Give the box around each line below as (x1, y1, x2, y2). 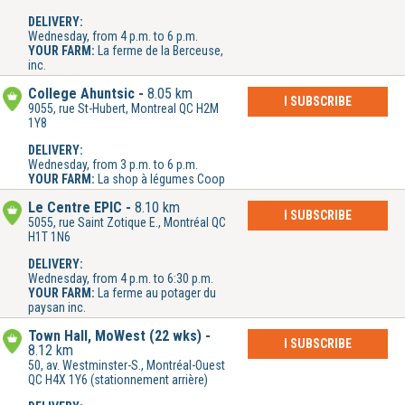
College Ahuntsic (28, 85, 135, 103)
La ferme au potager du (98, 286, 216, 301)
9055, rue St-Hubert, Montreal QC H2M (28, 101, 219, 117)
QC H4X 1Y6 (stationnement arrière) (28, 372, 208, 388)
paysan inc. (28, 300, 86, 316)
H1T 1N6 (28, 230, 71, 245)
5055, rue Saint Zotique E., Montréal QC (28, 215, 226, 231)
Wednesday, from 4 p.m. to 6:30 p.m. (28, 271, 213, 287)
